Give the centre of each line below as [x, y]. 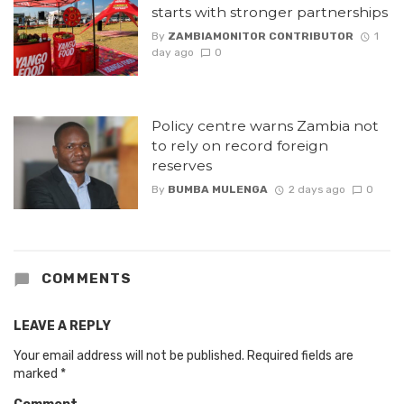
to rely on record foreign [239, 145]
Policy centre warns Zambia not [265, 125]
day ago [172, 52]
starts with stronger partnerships [269, 12]
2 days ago [317, 190]
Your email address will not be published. [129, 356]
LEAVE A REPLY [62, 326]
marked [37, 374]
